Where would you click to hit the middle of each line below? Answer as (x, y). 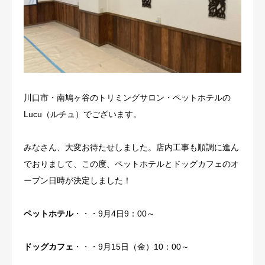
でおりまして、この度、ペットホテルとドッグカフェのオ (131, 164)
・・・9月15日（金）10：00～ (131, 246)
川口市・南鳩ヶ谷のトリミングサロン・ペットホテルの (127, 97)
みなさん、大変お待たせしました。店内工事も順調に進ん (131, 147)
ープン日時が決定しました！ (77, 180)
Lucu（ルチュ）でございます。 (83, 114)
